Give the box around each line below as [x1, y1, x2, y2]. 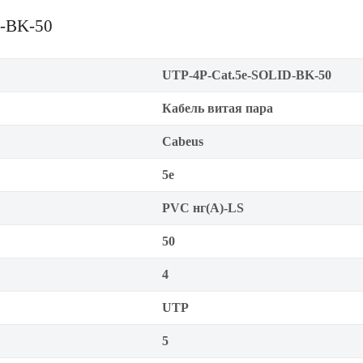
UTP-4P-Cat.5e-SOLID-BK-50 [162, 68, 331, 82]
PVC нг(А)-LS [162, 201, 244, 215]
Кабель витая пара [162, 101, 273, 115]
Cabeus [162, 135, 203, 148]
